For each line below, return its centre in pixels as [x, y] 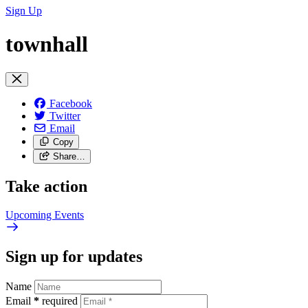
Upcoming [30, 215]
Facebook [71, 103]
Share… [69, 156]
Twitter [65, 115]
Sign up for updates [74, 257]
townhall [47, 44]
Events [69, 215]
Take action [46, 186]
